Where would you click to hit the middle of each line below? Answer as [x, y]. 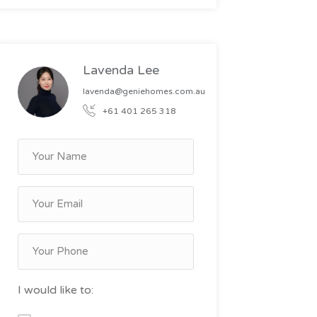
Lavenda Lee [121, 70]
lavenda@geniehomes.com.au [144, 91]
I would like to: [55, 290]
